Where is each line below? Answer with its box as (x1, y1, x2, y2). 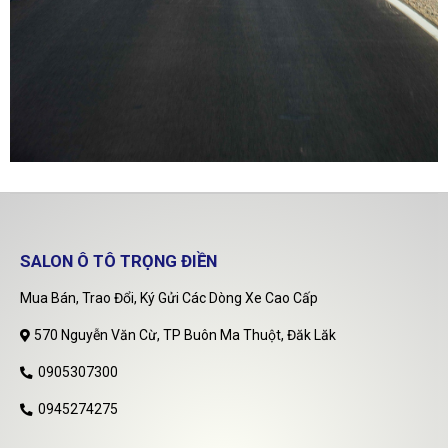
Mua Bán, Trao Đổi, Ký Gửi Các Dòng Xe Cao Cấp (20, 289, 318, 306)
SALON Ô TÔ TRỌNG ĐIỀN (20, 250, 217, 271)
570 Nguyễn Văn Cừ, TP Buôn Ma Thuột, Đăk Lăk (34, 326, 336, 343)
